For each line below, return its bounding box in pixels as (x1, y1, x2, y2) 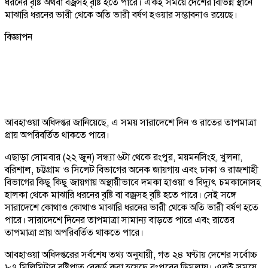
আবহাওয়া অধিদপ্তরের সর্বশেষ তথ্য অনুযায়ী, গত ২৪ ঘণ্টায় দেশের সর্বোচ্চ (5, 248, 257, 261)
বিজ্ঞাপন (5, 31, 32, 43)
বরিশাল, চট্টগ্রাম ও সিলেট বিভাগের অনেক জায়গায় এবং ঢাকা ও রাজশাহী (5, 163, 258, 176)
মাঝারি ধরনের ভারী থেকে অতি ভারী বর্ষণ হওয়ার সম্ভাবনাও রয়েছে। (5, 8, 237, 21)
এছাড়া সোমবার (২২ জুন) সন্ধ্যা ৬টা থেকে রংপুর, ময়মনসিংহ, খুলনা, (5, 151, 242, 163)
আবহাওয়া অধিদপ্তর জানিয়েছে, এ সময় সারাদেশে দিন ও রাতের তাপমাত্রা (5, 116, 256, 129)
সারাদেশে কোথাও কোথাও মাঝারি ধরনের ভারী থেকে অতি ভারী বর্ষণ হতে (5, 201, 258, 214)
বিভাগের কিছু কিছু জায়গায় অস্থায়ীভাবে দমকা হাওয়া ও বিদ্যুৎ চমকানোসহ (5, 176, 261, 188)
